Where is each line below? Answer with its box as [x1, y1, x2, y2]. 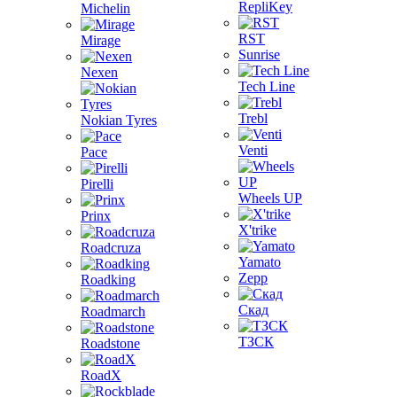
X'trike [238, 222, 276, 237]
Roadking [81, 272, 136, 287]
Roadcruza [81, 240, 141, 255]
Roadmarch [81, 304, 145, 319]
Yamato [238, 254, 281, 269]
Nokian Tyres [81, 113, 157, 128]
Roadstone [81, 336, 140, 351]
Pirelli [81, 176, 113, 191]
